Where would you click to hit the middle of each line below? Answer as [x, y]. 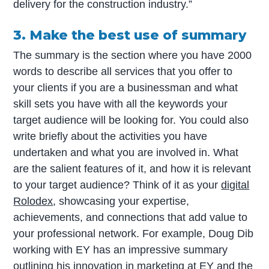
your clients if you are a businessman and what [126, 88]
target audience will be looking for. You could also [131, 120]
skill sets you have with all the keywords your [121, 104]
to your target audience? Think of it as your [117, 185]
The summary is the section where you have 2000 [133, 56]
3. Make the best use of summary [130, 35]
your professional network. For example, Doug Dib [134, 234]
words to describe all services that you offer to [123, 72]
